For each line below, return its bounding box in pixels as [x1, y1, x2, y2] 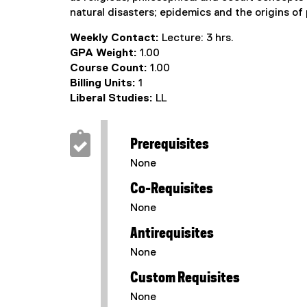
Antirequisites [130, 227, 214, 241]
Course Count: [70, 63, 150, 74]
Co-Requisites [130, 182, 214, 196]
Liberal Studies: [70, 93, 156, 104]
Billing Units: [70, 78, 138, 89]
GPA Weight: [70, 48, 140, 59]
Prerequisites [130, 138, 210, 151]
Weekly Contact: [70, 33, 162, 44]
